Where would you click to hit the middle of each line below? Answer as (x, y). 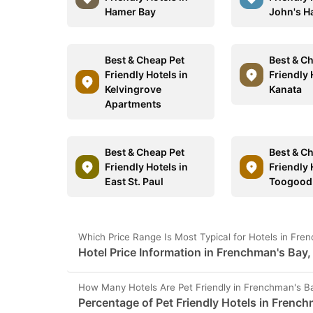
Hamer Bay (130, 12)
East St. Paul (134, 181)
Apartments (133, 104)
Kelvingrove (133, 89)
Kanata (286, 89)
